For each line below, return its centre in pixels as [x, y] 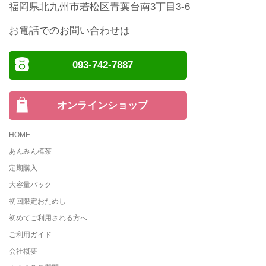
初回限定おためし [37, 202]
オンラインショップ [102, 105]
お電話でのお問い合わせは [69, 30]
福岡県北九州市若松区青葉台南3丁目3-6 [99, 7]
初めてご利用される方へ [48, 218]
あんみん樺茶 [30, 152]
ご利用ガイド [30, 235]
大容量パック [30, 185]
